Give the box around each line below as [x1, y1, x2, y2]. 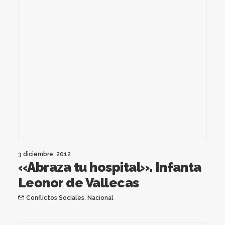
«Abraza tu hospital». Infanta [18, 159, 201, 175]
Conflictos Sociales [26, 194, 84, 201]
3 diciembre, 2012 [18, 150, 71, 158]
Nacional [87, 194, 114, 201]
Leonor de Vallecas [18, 175, 139, 190]
